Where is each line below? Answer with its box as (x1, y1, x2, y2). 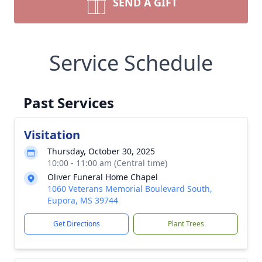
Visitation (24, 127, 80, 143)
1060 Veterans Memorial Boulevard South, (47, 183, 212, 194)
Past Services (23, 93, 114, 112)
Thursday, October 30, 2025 (47, 146, 155, 157)
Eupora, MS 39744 (47, 195, 118, 206)
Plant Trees (167, 219, 204, 229)
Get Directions (53, 219, 100, 229)
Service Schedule (49, 49, 213, 77)
